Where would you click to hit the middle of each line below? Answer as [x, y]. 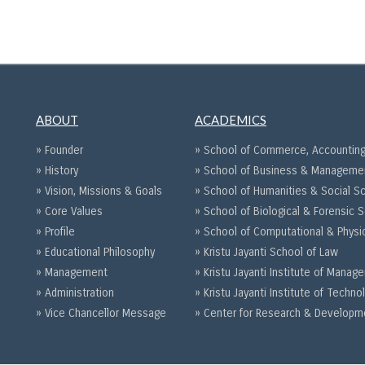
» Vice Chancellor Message [101, 313]
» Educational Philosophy [95, 252]
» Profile [55, 231]
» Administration [75, 292]
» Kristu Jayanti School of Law [266, 252]
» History [57, 170]
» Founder [59, 150]
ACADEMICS [231, 119]
